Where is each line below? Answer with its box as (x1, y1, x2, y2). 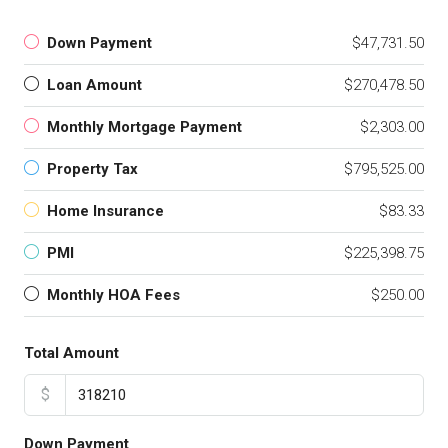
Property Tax (47, 160, 138, 178)
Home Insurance (47, 202, 164, 220)
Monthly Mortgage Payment (47, 118, 242, 136)
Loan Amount (47, 76, 142, 94)
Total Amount (24, 344, 119, 362)
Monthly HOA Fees (47, 286, 180, 304)
